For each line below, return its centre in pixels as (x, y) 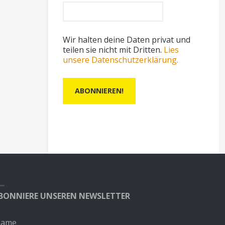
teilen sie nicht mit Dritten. (114, 50)
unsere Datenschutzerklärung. (121, 60)
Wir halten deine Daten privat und (127, 40)
